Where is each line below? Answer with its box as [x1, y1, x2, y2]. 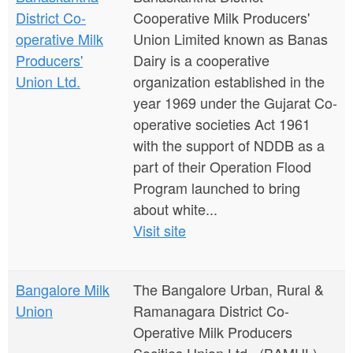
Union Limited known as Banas [133, 28, 328, 49]
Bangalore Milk [16, 279, 110, 299]
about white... [133, 199, 217, 219]
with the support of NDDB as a [133, 135, 325, 155]
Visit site [133, 220, 186, 240]
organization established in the [133, 71, 325, 91]
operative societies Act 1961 [133, 113, 310, 134]
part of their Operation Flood [133, 156, 311, 176]
